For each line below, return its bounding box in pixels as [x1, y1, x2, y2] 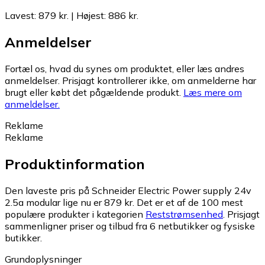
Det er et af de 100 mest [137, 196, 243, 209]
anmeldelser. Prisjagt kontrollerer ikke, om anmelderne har [5, 75, 256, 87]
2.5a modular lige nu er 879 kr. [5, 196, 134, 209]
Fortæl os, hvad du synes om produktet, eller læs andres [5, 63, 244, 75]
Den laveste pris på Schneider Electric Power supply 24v [5, 185, 251, 197]
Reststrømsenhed [146, 208, 223, 221]
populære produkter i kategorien [5, 208, 146, 221]
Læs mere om [183, 86, 242, 99]
